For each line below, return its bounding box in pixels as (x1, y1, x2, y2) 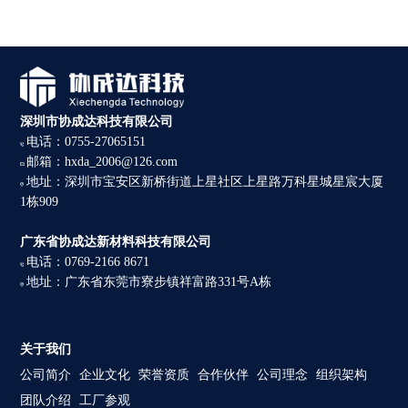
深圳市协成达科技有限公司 (20, 114, 174, 129)
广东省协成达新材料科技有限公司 (20, 234, 212, 250)
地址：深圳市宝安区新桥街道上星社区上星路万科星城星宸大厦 (25, 174, 383, 189)
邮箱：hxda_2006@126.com (25, 154, 178, 169)
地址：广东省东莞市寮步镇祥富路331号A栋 (25, 274, 271, 290)
